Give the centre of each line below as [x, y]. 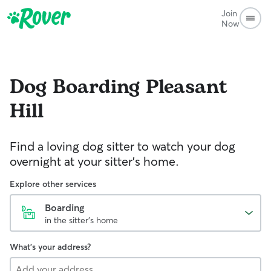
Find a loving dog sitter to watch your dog [122, 146]
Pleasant [187, 87]
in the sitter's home [81, 220]
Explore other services [53, 184]
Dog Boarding [75, 87]
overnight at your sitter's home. [94, 161]
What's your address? [50, 247]
